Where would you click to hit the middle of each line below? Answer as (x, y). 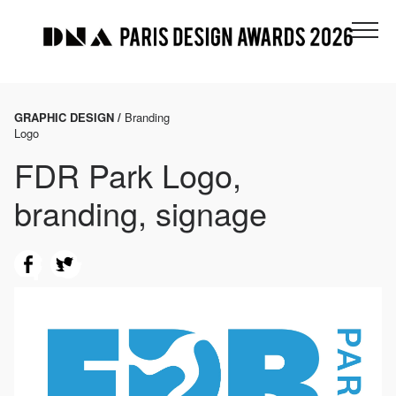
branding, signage (141, 213)
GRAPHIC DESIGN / (69, 118)
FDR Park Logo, (128, 175)
